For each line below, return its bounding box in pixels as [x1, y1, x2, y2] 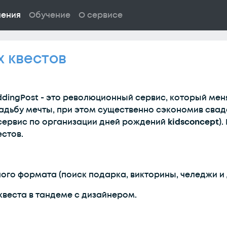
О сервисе [79, 10, 123, 21]
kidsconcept [168, 117, 219, 128]
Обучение [29, 10, 70, 21]
